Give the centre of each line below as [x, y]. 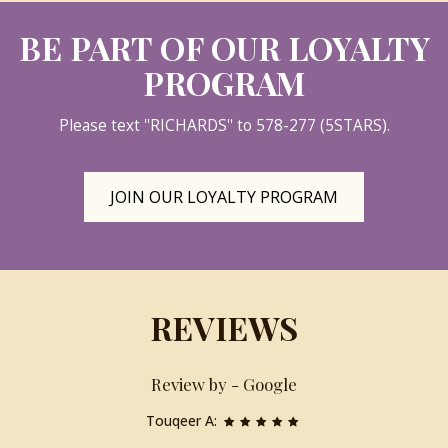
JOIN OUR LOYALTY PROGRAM [224, 197]
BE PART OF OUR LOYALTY [224, 47]
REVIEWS [224, 327]
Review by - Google [223, 384]
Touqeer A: [184, 420]
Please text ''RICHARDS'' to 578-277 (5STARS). [224, 125]
